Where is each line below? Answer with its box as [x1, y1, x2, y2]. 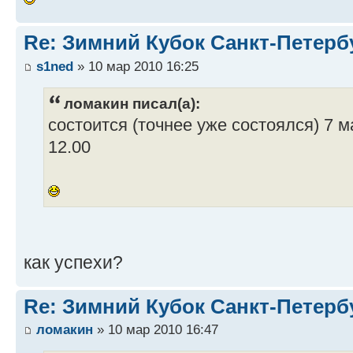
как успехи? [24, 251, 123, 273]
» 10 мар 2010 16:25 [73, 58, 199, 74]
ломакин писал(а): [64, 94, 200, 112]
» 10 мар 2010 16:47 [93, 321, 218, 338]
